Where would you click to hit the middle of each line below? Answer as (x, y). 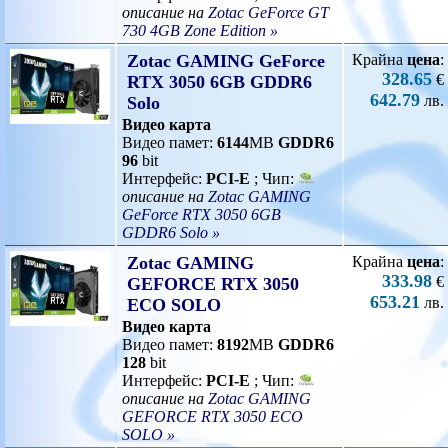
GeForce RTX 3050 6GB (201, 214)
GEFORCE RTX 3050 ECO (212, 416)
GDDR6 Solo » (171, 232)
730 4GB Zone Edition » (200, 30)
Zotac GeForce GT (268, 12)
